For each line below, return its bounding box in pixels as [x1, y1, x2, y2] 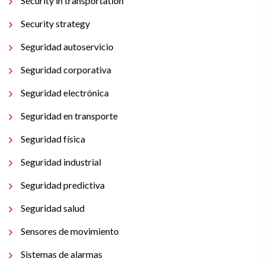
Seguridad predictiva [21, 179, 105, 190]
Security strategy [21, 18, 90, 29]
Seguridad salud [21, 202, 85, 214]
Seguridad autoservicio [21, 41, 114, 52]
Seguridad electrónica [21, 87, 109, 98]
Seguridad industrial [21, 156, 101, 167]
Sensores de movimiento [21, 225, 119, 237]
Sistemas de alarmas [21, 248, 102, 260]
